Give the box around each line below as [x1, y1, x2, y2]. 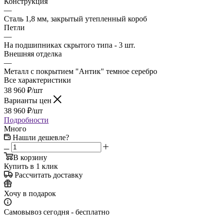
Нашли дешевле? [13, 133, 69, 142]
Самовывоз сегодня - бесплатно [4, 207, 109, 216]
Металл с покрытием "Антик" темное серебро [4, 67, 157, 75]
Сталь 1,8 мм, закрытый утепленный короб [4, 14, 147, 23]
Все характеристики [4, 75, 71, 84]
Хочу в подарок [4, 189, 56, 198]
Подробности [4, 115, 49, 124]
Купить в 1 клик [4, 162, 58, 170]
